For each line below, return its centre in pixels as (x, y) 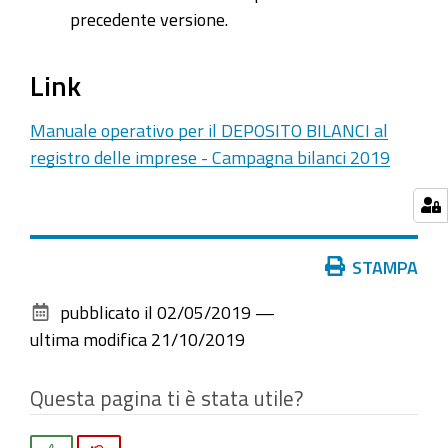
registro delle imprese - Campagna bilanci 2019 (210, 157)
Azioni (52, 265)
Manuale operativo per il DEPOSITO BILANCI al (209, 130)
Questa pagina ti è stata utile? (166, 398)
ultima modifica (88, 338)
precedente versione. (149, 19)
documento (71, 319)
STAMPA (385, 266)
